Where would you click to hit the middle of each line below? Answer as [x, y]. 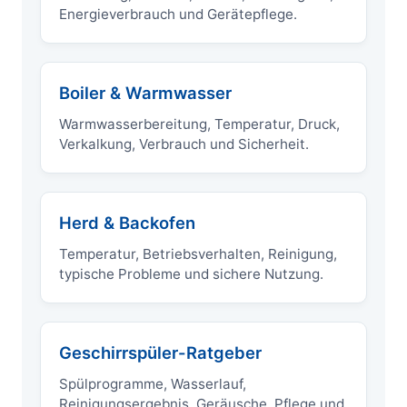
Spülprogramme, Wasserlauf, [153, 384]
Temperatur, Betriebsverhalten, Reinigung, [198, 254]
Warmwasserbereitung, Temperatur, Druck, [199, 124]
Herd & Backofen [127, 223]
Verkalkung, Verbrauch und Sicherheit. [184, 144]
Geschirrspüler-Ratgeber [160, 353]
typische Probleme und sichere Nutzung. [191, 274]
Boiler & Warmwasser [145, 93]
